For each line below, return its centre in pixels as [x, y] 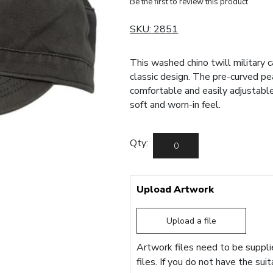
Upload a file [192, 221]
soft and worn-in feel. [175, 105]
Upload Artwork [175, 190]
